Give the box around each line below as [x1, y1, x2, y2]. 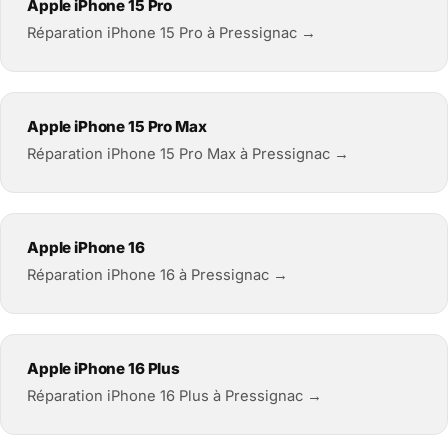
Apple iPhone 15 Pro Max [27, 116, 207, 136]
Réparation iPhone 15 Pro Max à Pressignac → [27, 144, 349, 163]
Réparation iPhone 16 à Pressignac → [27, 265, 288, 284]
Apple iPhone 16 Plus [27, 358, 180, 378]
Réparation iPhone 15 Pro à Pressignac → [27, 23, 316, 42]
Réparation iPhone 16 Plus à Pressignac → [27, 386, 322, 405]
